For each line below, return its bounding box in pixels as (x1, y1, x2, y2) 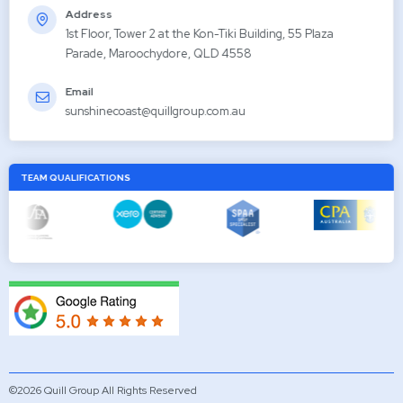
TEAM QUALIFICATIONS (21, 173, 130, 183)
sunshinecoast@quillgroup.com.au (66, 103, 246, 119)
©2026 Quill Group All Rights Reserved (9, 382, 197, 398)
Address (66, 6, 112, 22)
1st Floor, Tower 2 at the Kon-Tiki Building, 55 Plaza (66, 25, 334, 41)
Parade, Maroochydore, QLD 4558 (66, 45, 252, 61)
